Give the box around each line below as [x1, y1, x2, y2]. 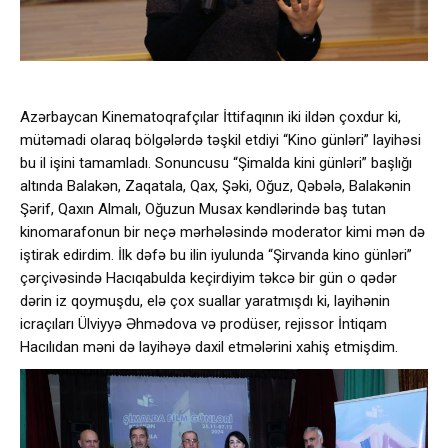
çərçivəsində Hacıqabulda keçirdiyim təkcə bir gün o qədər [20, 268, 397, 287]
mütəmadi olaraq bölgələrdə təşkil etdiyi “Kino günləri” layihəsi [20, 130, 421, 149]
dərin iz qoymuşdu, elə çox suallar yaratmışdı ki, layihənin [20, 291, 390, 310]
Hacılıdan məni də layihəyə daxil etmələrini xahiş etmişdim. [20, 337, 398, 356]
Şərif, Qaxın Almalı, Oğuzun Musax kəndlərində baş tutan [20, 199, 386, 218]
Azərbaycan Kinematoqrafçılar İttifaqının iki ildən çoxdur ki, [20, 107, 401, 126]
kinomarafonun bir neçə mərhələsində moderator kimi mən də [20, 222, 425, 241]
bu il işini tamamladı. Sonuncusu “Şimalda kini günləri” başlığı [20, 153, 412, 172]
